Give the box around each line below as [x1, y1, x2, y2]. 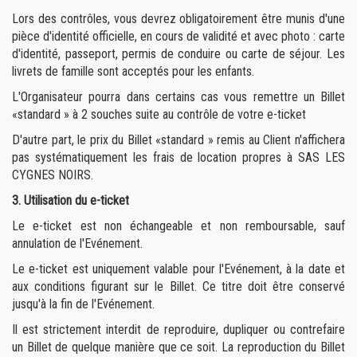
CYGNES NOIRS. [12, 167, 93, 182]
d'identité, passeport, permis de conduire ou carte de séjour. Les [12, 46, 345, 61]
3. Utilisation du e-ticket [12, 193, 129, 208]
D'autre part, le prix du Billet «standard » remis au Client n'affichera [12, 132, 345, 147]
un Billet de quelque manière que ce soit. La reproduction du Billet [12, 339, 345, 355]
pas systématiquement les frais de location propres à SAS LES [12, 150, 345, 165]
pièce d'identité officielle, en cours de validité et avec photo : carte [12, 29, 345, 44]
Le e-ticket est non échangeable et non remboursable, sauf [12, 218, 345, 233]
